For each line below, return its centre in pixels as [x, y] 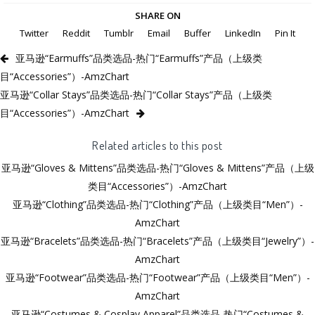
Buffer [198, 33]
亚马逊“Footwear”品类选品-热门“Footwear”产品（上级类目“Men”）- [157, 277]
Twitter [34, 33]
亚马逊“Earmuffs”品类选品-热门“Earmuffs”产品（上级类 [139, 58]
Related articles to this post [157, 144]
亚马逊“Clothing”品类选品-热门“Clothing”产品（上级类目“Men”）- [157, 204]
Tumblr [119, 33]
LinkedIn [243, 33]
